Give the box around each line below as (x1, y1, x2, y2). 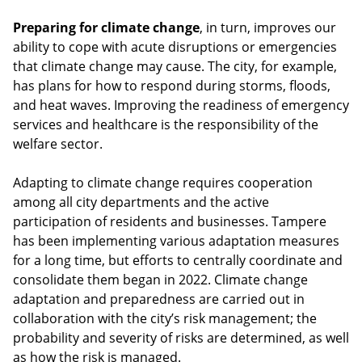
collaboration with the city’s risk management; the (13, 309, 317, 327)
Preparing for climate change (13, 18, 200, 36)
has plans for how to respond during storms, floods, (13, 76, 330, 95)
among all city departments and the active (13, 192, 269, 211)
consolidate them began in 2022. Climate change (13, 270, 308, 288)
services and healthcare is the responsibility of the (13, 115, 318, 133)
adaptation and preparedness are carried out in (13, 289, 305, 308)
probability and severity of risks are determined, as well (13, 328, 349, 347)
